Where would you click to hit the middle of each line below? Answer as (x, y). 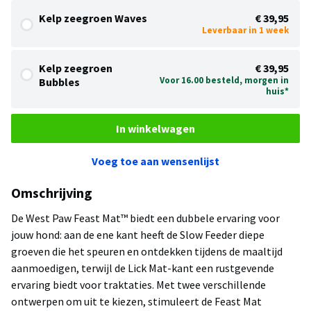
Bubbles (59, 82)
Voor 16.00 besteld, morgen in (224, 81)
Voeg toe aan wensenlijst (155, 161)
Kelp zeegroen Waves (93, 18)
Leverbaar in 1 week (245, 31)
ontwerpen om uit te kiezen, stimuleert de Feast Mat (136, 302)
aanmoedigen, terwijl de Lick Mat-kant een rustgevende (143, 268)
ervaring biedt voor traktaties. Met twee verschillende (138, 285)
